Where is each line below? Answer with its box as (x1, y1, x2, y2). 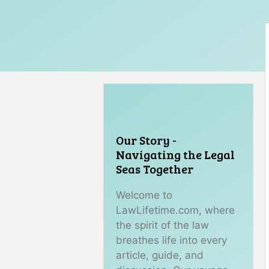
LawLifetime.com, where (116, 204, 235, 216)
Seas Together (116, 160, 193, 177)
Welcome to (116, 189, 172, 201)
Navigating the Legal (116, 145, 235, 163)
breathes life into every (116, 234, 227, 246)
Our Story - (116, 131, 177, 148)
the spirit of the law (116, 219, 209, 231)
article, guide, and (116, 249, 204, 261)
